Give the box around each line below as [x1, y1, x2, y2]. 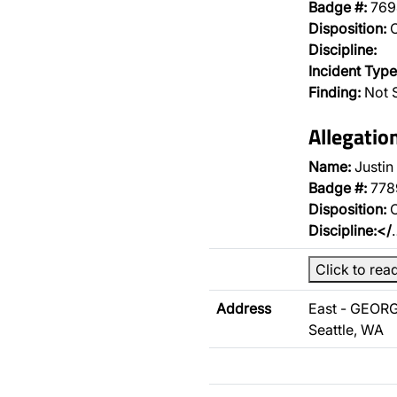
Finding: [308, 83, 361, 101]
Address [216, 300, 271, 317]
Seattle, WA [308, 321, 384, 339]
